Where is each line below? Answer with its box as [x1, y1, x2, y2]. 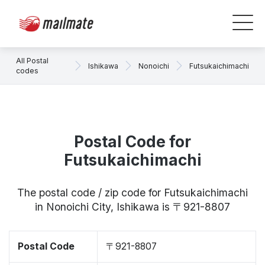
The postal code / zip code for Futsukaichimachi [17, 186, 248, 199]
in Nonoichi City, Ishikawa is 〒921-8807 [35, 201, 230, 213]
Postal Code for [74, 132, 191, 151]
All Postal [16, 56, 49, 65]
